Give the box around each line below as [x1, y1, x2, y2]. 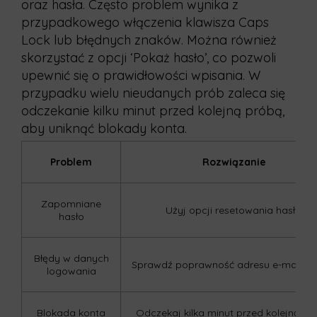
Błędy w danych [33, 252, 109, 265]
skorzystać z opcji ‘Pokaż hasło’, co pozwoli [21, 50, 276, 66]
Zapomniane [41, 197, 101, 210]
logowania [46, 265, 96, 277]
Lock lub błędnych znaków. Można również [21, 32, 277, 48]
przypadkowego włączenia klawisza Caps [21, 14, 269, 30]
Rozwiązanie [202, 156, 266, 168]
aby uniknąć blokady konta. [21, 120, 187, 137]
